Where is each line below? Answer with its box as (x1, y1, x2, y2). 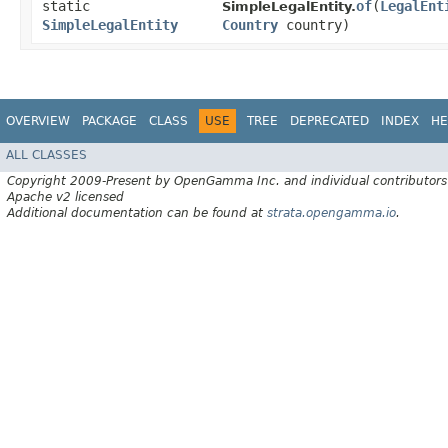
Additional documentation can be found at (7, 205, 267, 220)
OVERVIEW (6, 114, 70, 129)
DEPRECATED (290, 114, 369, 129)
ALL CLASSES (6, 147, 87, 162)
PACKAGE (82, 114, 137, 129)
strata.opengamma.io (267, 205, 396, 220)
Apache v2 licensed (7, 189, 124, 204)
